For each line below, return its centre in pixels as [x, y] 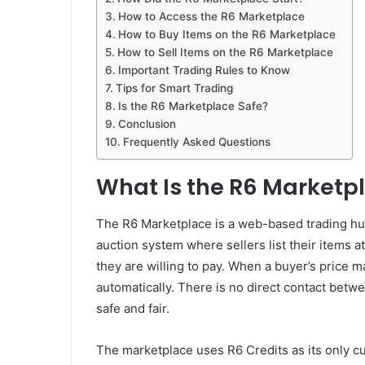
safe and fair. [133, 308]
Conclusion [147, 124]
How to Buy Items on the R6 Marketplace [226, 35]
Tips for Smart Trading [174, 88]
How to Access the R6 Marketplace [211, 17]
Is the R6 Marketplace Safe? [193, 106]
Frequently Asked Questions [196, 142]
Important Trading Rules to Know [204, 70]
